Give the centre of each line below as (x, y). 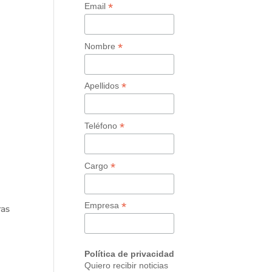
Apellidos (103, 86)
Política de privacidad (130, 253)
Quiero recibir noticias (127, 265)
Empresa (103, 206)
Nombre (101, 46)
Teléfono (102, 125)
